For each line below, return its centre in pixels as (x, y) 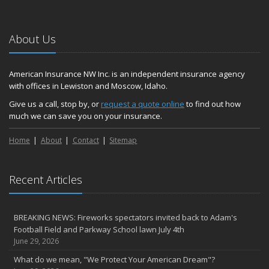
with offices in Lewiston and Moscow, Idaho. (88, 86)
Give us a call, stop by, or (55, 104)
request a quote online (143, 104)
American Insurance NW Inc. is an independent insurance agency (127, 74)
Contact (86, 140)
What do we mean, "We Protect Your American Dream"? (114, 259)
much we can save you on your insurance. (86, 116)
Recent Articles (46, 180)
